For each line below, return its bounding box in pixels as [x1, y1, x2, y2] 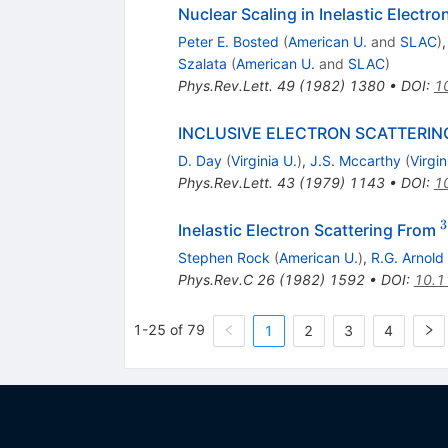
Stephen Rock [177, 248, 270, 266]
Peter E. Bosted [177, 32, 279, 50]
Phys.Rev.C [177, 270, 253, 288]
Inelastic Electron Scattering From [177, 219, 440, 240]
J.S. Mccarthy [309, 151, 401, 169]
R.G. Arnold [370, 248, 444, 266]
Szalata [177, 54, 227, 72]
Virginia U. [230, 151, 297, 169]
